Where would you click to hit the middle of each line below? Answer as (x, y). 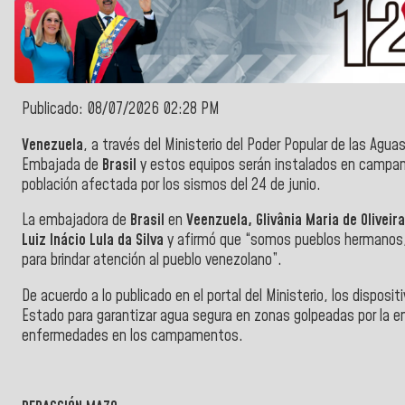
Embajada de (62, 165)
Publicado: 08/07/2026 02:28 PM (121, 110)
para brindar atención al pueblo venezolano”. (152, 261)
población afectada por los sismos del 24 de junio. (171, 185)
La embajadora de (76, 221)
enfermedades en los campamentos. (132, 336)
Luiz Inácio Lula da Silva (93, 241)
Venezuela (52, 145)
